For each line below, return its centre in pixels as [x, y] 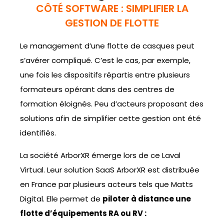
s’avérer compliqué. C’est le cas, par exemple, [105, 60]
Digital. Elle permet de [61, 198]
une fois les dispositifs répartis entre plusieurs [105, 74]
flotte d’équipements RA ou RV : [83, 213]
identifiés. [38, 132]
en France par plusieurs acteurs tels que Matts [106, 184]
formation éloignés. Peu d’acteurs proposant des [112, 103]
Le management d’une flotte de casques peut [107, 45]
